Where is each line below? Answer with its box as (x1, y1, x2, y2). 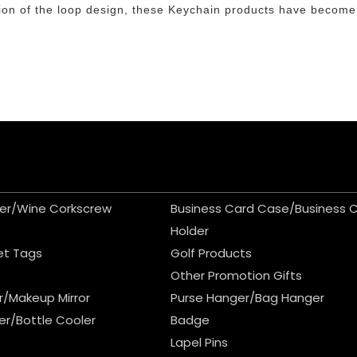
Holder (171, 222, 210, 239)
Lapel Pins (171, 334, 229, 351)
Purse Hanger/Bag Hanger (171, 289, 325, 306)
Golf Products (171, 245, 253, 261)
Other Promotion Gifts (171, 267, 303, 284)
